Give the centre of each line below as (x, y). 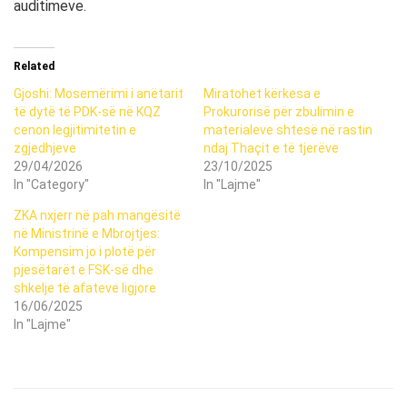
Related (34, 67)
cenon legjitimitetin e (75, 130)
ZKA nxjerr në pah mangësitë (97, 216)
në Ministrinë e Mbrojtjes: (87, 234)
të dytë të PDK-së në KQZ (87, 112)
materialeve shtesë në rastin (288, 130)
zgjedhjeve (45, 149)
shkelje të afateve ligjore (85, 288)
